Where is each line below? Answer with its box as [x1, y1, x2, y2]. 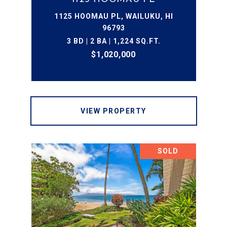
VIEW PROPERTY [81, 107, 146, 115]
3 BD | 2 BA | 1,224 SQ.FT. [66, 37, 161, 45]
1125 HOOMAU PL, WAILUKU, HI [54, 12, 173, 20]
